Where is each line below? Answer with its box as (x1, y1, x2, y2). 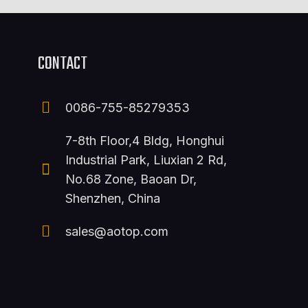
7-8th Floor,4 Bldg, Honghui (65, 133, 225, 148)
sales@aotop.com (65, 224, 169, 239)
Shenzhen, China (65, 191, 161, 206)
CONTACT (38, 50, 88, 78)
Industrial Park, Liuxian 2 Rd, (65, 153, 228, 168)
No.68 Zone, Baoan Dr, (65, 172, 197, 187)
